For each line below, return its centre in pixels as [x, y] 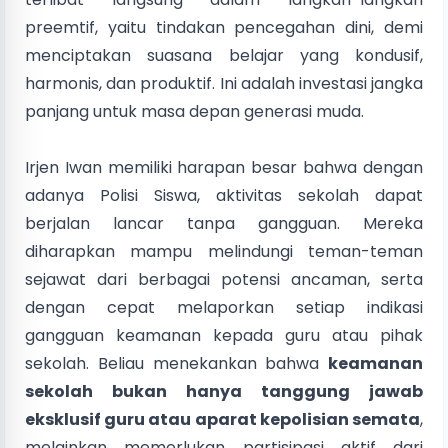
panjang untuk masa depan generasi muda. [194, 111]
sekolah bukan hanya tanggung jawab [224, 391]
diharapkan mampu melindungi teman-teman [224, 251]
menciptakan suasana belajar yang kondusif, [224, 55]
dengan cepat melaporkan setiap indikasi [224, 307]
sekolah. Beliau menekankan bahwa [176, 363]
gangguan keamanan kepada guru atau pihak [224, 335]
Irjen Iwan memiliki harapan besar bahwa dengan [224, 167]
